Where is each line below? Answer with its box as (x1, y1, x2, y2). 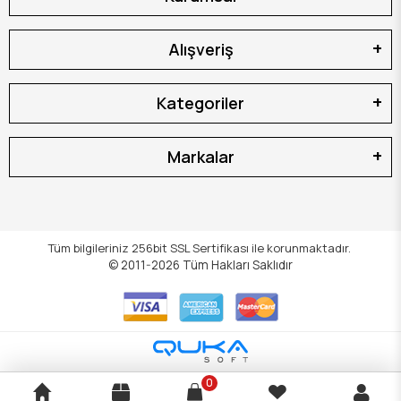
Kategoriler (157, 91, 244, 114)
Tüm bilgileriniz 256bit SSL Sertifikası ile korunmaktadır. (47, 239, 354, 256)
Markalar (166, 145, 235, 167)
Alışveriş (167, 38, 234, 60)
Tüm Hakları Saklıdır (183, 256, 293, 273)
